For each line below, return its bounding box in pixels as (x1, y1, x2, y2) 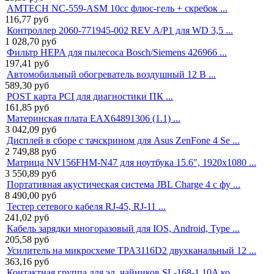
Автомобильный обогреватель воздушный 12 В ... (7, 68, 216, 80)
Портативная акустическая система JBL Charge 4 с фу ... (7, 179, 240, 190)
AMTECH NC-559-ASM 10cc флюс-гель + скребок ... (7, 2, 228, 13)
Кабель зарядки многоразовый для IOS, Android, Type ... (7, 223, 240, 234)
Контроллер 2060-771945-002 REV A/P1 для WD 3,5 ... (7, 24, 233, 35)
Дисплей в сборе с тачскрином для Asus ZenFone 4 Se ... (7, 135, 240, 146)
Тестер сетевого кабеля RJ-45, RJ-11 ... (7, 201, 166, 212)
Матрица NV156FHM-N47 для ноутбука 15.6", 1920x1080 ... (7, 157, 256, 168)
